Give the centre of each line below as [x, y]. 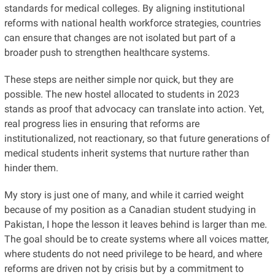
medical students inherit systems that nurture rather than [126, 153]
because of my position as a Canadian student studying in [130, 209]
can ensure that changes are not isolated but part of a [120, 37]
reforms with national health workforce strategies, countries [132, 23]
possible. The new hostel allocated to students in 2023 [122, 94]
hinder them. [31, 168]
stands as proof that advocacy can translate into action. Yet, [134, 109]
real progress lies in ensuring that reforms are [102, 123]
